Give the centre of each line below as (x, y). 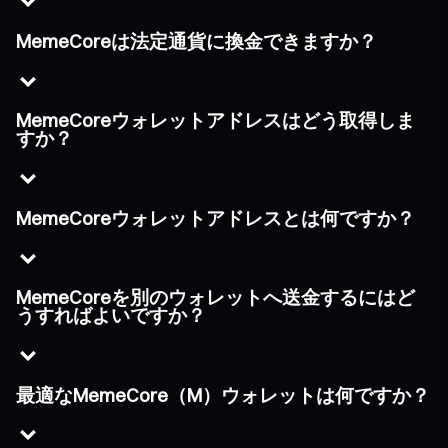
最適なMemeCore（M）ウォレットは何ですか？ (223, 395)
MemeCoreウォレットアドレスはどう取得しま (215, 121)
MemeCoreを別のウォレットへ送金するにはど (215, 298)
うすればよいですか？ (111, 316)
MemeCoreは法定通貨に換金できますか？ (196, 41)
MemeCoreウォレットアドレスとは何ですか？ (215, 218)
